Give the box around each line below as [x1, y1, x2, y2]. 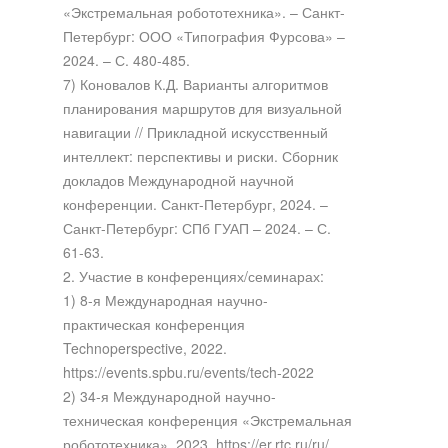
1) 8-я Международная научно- [62, 289, 268, 310]
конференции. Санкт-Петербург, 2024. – [62, 193, 328, 214]
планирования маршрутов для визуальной [62, 97, 342, 118]
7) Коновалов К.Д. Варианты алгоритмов [62, 73, 328, 94]
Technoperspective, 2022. [62, 337, 227, 358]
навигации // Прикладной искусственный [62, 121, 328, 142]
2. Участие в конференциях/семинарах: [62, 265, 324, 286]
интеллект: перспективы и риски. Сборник [62, 145, 338, 166]
